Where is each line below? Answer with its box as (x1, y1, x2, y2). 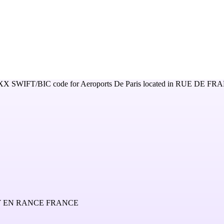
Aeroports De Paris (80, 79, 141, 88)
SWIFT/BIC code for (9, 79, 80, 88)
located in (143, 79, 173, 88)
